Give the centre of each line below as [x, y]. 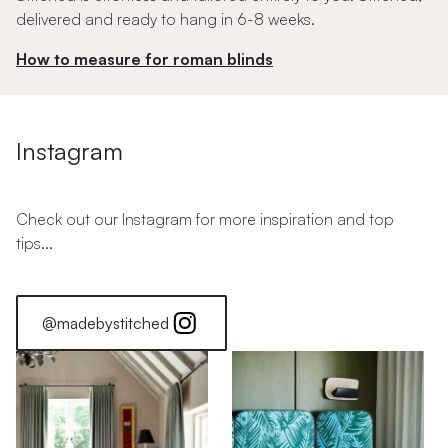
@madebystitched [105, 323]
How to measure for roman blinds [144, 59]
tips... [34, 243]
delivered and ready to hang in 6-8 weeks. [165, 19]
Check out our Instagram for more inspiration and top [205, 219]
